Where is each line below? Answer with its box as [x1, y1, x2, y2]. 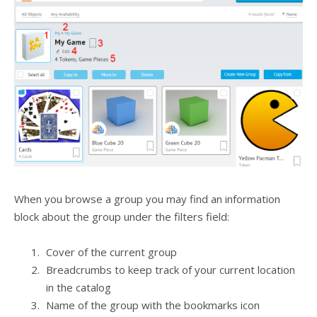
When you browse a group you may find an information [14, 192, 280, 207]
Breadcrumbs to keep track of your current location [46, 263, 295, 277]
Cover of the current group [46, 245, 177, 260]
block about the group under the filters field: [14, 209, 229, 224]
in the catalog [46, 280, 111, 295]
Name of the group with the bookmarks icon [46, 298, 260, 313]
